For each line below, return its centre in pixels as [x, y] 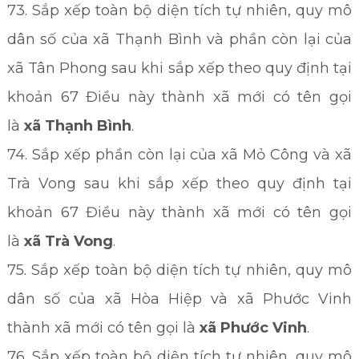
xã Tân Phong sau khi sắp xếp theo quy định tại [179, 68]
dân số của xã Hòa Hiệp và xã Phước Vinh [179, 299]
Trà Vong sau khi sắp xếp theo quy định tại [179, 184]
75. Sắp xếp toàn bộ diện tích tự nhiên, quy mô [179, 270]
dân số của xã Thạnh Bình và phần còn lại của [179, 39]
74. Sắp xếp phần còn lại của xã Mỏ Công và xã [179, 155]
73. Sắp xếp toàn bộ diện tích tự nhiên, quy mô [179, 10]
